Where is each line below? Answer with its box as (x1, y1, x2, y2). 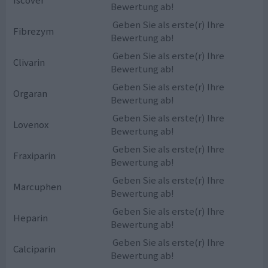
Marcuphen (13, 179, 62, 193)
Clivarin (13, 55, 45, 69)
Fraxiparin (13, 148, 56, 162)
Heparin (13, 211, 48, 224)
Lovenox (13, 117, 49, 131)
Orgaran (13, 86, 48, 100)
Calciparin (13, 242, 56, 255)
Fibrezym (13, 24, 54, 38)
